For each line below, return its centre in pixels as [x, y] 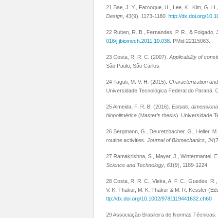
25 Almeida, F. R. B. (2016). [139, 107]
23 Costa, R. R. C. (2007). [138, 57]
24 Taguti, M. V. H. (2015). [137, 82]
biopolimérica [121, 115]
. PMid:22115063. [191, 41]
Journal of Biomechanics [176, 140]
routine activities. [127, 140]
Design [114, 16]
